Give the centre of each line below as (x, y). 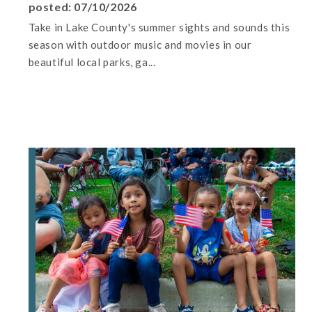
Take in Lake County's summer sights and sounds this (159, 27)
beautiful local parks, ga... (92, 62)
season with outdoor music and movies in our (140, 44)
